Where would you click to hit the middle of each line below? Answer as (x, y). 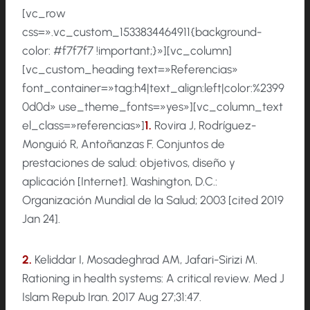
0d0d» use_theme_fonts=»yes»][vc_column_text (153, 107)
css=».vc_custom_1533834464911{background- (142, 32)
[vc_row (44, 13)
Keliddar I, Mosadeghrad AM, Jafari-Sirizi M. (146, 260)
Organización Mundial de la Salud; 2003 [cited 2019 (153, 200)
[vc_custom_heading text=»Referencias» (130, 70)
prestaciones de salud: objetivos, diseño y (129, 163)
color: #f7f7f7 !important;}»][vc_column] (127, 51)
